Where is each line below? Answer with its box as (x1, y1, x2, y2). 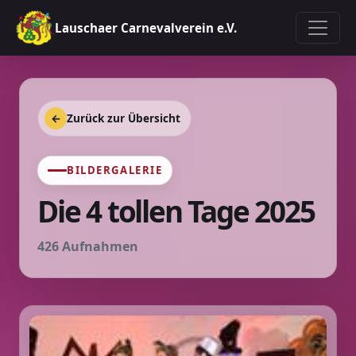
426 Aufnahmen (37, 238, 138, 255)
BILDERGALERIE (67, 163, 163, 177)
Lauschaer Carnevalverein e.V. (54, 20, 237, 36)
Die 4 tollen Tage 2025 (37, 192, 315, 231)
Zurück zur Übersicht (67, 110, 180, 126)
